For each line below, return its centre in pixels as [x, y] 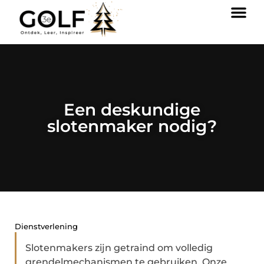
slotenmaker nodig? [132, 126]
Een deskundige [132, 110]
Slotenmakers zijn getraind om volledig [119, 248]
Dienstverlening [46, 226]
